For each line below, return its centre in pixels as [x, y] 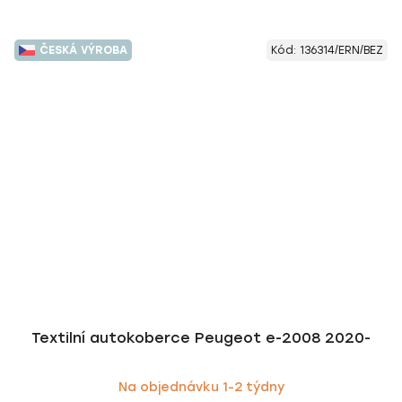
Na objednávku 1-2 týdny [201, 387]
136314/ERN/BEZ [341, 50]
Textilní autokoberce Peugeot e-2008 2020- [201, 337]
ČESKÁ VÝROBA [83, 50]
